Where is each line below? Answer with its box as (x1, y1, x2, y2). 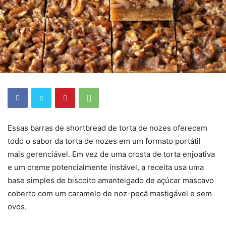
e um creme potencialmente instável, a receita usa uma (8, 162, 204, 172)
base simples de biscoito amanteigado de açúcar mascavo (8, 175, 214, 185)
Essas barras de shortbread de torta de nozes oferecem (8, 123, 207, 133)
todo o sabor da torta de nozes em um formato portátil (8, 136, 201, 146)
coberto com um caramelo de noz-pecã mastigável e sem (8, 188, 212, 198)
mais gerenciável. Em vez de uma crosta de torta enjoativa (8, 149, 215, 159)
